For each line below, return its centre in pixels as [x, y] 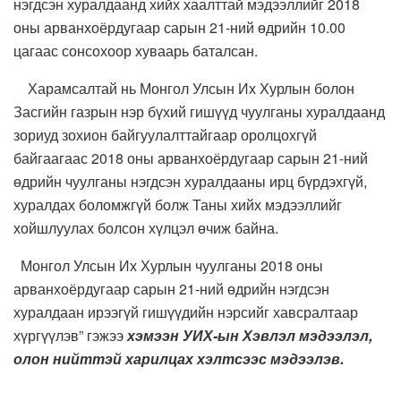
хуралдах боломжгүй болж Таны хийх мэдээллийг [178, 205]
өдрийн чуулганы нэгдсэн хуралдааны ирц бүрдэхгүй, [190, 182]
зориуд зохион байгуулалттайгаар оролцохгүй [165, 135]
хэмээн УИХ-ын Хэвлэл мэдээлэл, [250, 336]
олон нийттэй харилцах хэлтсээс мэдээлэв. [179, 359]
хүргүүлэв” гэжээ [70, 336]
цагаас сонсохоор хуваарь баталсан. [137, 51]
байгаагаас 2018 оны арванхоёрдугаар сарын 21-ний [191, 158]
